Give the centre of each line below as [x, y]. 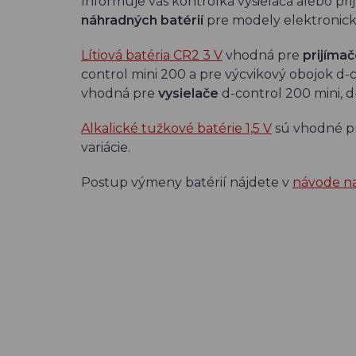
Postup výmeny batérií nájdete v [187, 182]
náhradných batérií [142, 20]
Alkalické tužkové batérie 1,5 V [176, 128]
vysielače [188, 93]
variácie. [106, 147]
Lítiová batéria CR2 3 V [152, 55]
